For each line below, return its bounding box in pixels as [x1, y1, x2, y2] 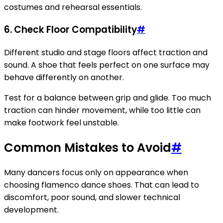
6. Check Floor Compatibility [4, 23, 137, 37]
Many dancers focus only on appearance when [4, 166, 188, 178]
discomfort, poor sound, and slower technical [4, 191, 180, 203]
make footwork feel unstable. [4, 117, 119, 129]
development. [4, 204, 59, 216]
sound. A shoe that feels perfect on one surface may [4, 59, 210, 71]
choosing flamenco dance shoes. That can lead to [4, 179, 199, 191]
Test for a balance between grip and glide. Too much [4, 92, 211, 104]
